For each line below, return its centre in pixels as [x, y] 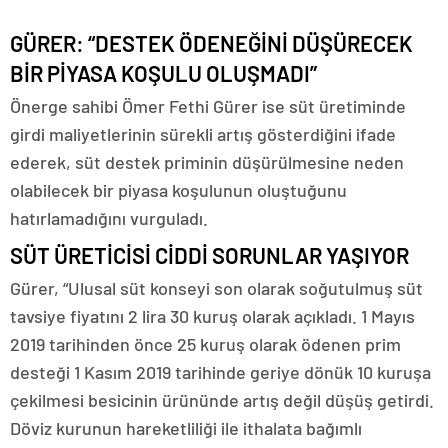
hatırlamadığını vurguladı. [109, 218]
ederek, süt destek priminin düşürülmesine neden [207, 162]
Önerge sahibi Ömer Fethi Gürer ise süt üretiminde [208, 106]
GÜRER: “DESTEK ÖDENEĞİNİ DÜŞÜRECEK [211, 43]
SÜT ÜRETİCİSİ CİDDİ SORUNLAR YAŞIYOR [209, 255]
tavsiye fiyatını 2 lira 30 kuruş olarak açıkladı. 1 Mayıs [212, 316]
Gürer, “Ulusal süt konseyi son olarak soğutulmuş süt [216, 288]
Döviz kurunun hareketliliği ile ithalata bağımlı [186, 428]
